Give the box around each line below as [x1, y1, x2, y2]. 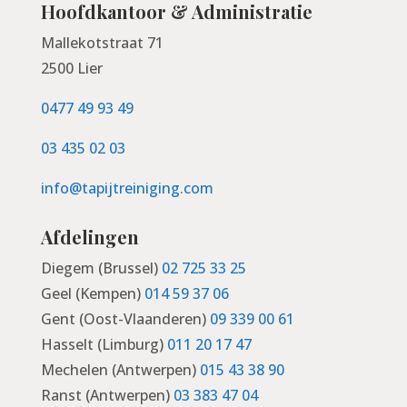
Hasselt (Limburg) [40, 333, 167, 354]
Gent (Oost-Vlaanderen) [40, 308, 210, 329]
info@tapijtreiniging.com [40, 177, 213, 198]
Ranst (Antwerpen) [40, 384, 174, 405]
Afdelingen [40, 223, 139, 249]
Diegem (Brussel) [40, 257, 162, 278]
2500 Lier [40, 57, 103, 78]
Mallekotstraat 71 [40, 32, 164, 53]
